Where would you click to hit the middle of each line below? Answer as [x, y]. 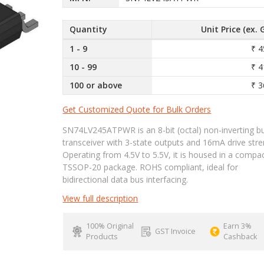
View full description [100, 198]
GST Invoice [175, 231]
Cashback [240, 236]
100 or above [96, 85]
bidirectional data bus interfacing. [126, 179]
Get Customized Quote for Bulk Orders [137, 109]
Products [102, 236]
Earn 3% [238, 226]
